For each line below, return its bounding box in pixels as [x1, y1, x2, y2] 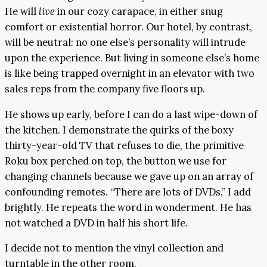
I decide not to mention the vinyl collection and [5, 241, 223, 254]
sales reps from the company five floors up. [5, 82, 205, 96]
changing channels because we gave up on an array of [5, 169, 253, 183]
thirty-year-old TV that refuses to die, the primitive [5, 138, 244, 152]
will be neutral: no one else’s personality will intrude [5, 36, 246, 49]
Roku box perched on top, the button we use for [5, 154, 226, 167]
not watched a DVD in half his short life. [5, 216, 188, 229]
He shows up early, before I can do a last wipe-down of [5, 107, 257, 121]
